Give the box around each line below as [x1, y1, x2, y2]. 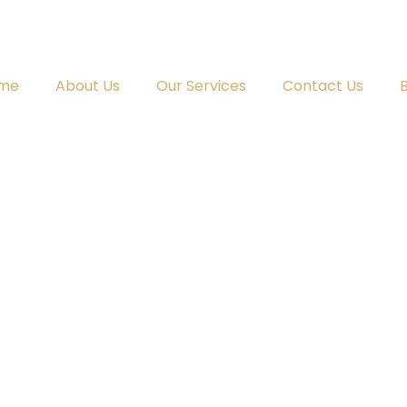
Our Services [156, 75, 246, 96]
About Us [55, 75, 120, 96]
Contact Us [283, 75, 363, 96]
